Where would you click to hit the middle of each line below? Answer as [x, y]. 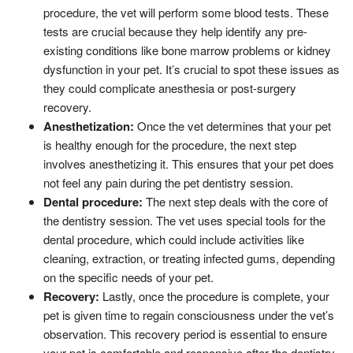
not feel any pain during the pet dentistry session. [168, 182]
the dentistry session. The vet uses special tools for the [184, 220]
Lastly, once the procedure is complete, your [214, 295]
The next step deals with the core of [235, 201]
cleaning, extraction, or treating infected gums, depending [189, 258]
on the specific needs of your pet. [128, 277]
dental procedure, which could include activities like [174, 239]
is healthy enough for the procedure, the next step [170, 144]
